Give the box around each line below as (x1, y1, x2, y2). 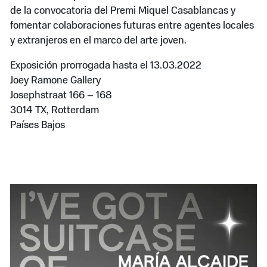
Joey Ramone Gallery (10, 76, 101, 86)
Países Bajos (10, 120, 66, 131)
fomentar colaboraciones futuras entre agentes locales (10, 21, 254, 32)
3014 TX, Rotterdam (10, 105, 100, 116)
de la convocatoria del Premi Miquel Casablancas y (10, 6, 236, 17)
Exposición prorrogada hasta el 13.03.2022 (10, 61, 202, 72)
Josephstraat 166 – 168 (10, 91, 113, 101)
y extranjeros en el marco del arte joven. (10, 36, 187, 46)
